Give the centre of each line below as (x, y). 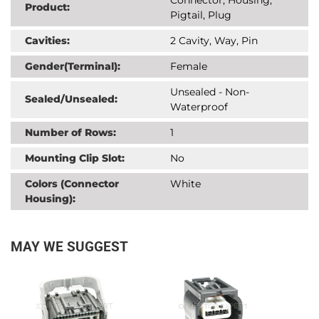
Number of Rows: (70, 132)
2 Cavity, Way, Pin (214, 40)
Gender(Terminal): (73, 66)
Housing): (50, 198)
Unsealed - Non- (210, 91)
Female (189, 66)
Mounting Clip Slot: (75, 158)
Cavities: (47, 40)
